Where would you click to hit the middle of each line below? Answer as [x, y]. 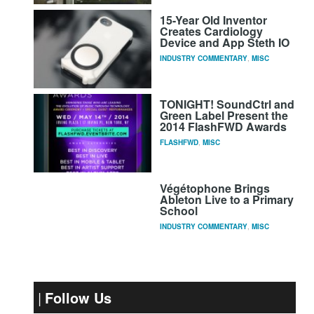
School [178, 211]
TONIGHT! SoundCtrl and [227, 104]
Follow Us [78, 298]
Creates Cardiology [211, 31]
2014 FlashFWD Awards [223, 127]
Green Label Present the [224, 116]
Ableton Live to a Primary [226, 200]
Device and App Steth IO [224, 42]
